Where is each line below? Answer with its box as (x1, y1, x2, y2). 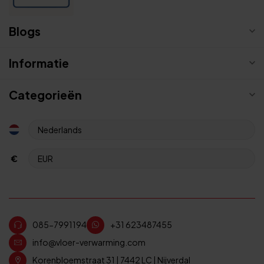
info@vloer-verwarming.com (32, 237, 146, 248)
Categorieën (9, 87, 82, 102)
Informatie (9, 55, 69, 70)
